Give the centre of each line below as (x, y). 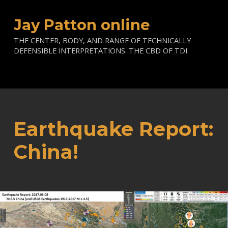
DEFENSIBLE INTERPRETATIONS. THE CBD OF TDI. (101, 51)
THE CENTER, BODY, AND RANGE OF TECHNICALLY (102, 40)
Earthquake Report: (113, 129)
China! (46, 152)
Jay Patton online (82, 25)
